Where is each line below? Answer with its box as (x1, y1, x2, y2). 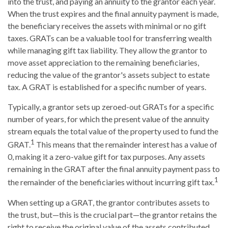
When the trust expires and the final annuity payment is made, (8, 9, 218, 18)
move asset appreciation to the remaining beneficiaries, (8, 58, 199, 67)
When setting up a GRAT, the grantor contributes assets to (8, 197, 210, 207)
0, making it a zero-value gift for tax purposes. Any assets (8, 152, 205, 162)
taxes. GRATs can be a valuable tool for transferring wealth (8, 33, 212, 43)
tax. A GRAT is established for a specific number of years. (8, 82, 206, 92)
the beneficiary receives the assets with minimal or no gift (8, 21, 206, 31)
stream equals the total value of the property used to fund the (8, 126, 218, 136)
